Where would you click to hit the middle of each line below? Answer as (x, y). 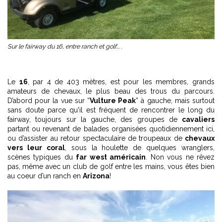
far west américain (111, 157)
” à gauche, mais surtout (175, 100)
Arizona (96, 176)
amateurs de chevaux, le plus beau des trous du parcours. (111, 91)
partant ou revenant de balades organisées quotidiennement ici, (111, 129)
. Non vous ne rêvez (180, 157)
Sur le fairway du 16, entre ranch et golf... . (65, 46)
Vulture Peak (113, 100)
